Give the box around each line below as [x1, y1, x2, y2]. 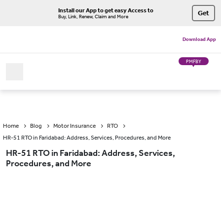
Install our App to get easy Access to [58, 6, 153, 14]
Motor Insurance [53, 122, 96, 129]
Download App [182, 36, 216, 42]
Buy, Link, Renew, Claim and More [58, 13, 128, 20]
